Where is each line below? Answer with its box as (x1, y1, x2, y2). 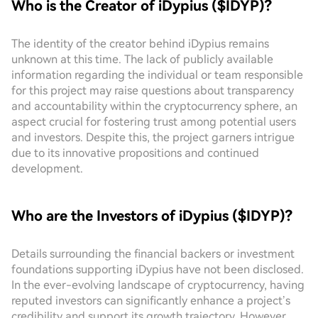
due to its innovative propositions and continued (11, 146, 259, 160)
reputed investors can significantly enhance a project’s (11, 294, 290, 307)
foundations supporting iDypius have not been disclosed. (11, 263, 304, 276)
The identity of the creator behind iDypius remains (11, 37, 269, 50)
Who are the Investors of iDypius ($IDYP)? (11, 207, 292, 224)
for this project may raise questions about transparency (11, 84, 294, 97)
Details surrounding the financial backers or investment (11, 247, 295, 261)
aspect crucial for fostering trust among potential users (11, 115, 296, 128)
